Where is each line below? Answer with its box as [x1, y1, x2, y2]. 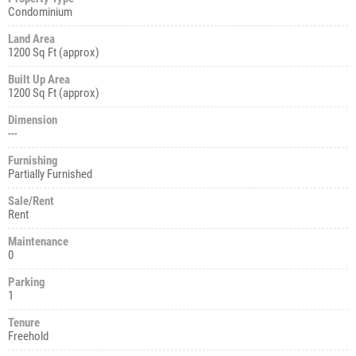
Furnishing [8, 153, 58, 168]
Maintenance [8, 234, 68, 249]
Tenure [8, 315, 40, 330]
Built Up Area [8, 72, 70, 87]
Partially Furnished [8, 166, 92, 181]
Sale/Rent [8, 193, 54, 208]
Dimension [8, 112, 57, 127]
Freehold [8, 328, 48, 343]
